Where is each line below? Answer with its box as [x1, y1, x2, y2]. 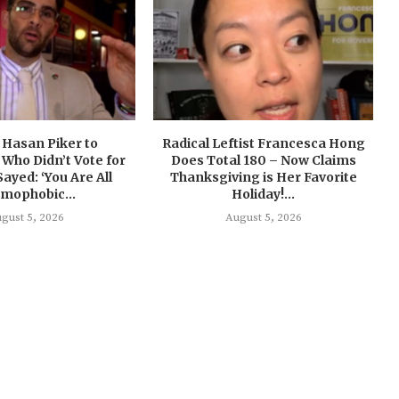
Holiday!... [232, 186, 296, 203]
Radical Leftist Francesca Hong [161, 135, 365, 152]
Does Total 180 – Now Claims [170, 152, 356, 169]
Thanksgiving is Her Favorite [169, 169, 357, 186]
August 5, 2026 [224, 210, 302, 225]
